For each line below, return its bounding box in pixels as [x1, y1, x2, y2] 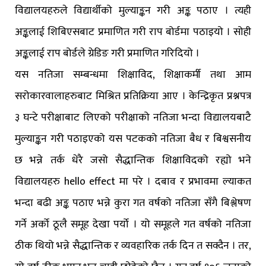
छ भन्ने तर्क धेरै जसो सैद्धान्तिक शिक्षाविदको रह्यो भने [15, 151, 251, 170]
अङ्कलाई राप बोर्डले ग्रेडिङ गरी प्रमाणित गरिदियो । [15, 45, 199, 63]
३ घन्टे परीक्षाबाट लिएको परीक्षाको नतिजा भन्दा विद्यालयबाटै [15, 109, 251, 127]
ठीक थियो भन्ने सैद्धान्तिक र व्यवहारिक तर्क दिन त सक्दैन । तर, [15, 237, 251, 255]
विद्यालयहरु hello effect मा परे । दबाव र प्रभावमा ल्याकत [15, 173, 251, 191]
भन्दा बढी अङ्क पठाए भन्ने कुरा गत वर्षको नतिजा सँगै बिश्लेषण [15, 194, 251, 213]
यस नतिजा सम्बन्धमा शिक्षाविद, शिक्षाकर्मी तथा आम [15, 66, 251, 84]
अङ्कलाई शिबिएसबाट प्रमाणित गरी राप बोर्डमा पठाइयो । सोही [15, 23, 251, 42]
